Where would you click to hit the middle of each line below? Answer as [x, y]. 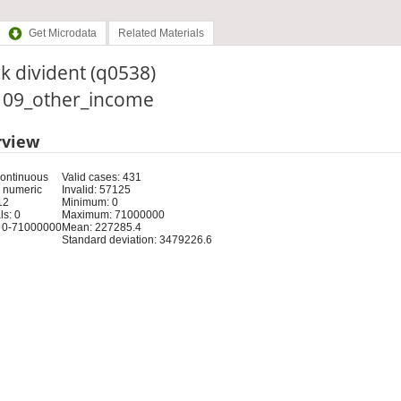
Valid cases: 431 [101, 177]
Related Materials [161, 34]
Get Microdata [62, 34]
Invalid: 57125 [96, 189]
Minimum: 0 [90, 202]
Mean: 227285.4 [101, 227]
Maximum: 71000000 [113, 214]
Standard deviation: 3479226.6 [137, 239]
